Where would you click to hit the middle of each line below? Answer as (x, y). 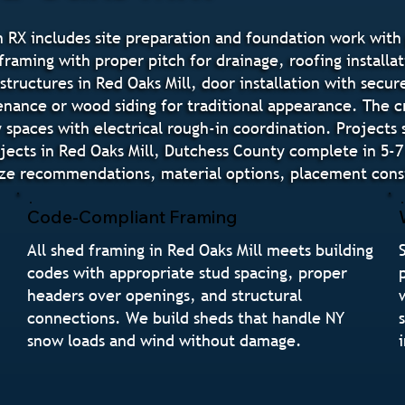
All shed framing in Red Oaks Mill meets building (201, 250)
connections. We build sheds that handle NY (186, 318)
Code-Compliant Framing (133, 217)
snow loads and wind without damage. (165, 341)
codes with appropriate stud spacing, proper (188, 273)
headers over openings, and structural (165, 296)
